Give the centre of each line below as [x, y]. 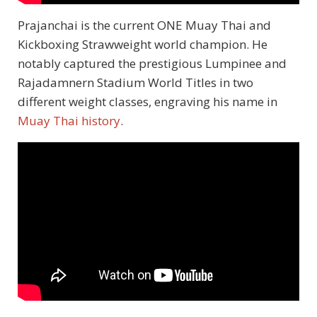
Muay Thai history [69, 121]
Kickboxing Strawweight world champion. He [143, 45]
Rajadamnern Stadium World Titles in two [136, 83]
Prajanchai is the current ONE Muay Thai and [144, 25]
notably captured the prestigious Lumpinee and [152, 64]
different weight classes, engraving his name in [148, 102]
